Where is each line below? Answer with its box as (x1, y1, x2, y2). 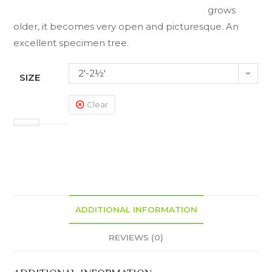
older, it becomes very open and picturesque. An (13, 21, 239, 32)
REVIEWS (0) (109, 233, 163, 242)
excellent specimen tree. (13, 37, 129, 49)
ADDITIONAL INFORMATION (75, 205, 197, 214)
